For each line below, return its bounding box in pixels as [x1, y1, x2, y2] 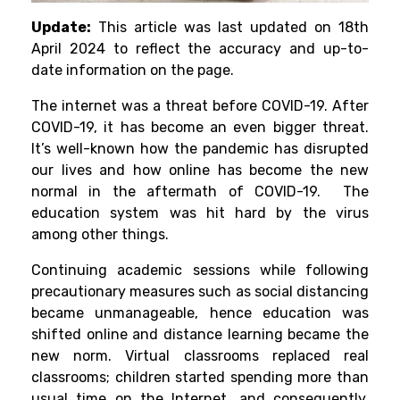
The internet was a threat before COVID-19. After [31, 97, 369, 115]
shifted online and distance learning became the [31, 326, 369, 344]
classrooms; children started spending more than [31, 369, 369, 387]
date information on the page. [31, 62, 234, 79]
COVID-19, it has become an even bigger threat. [31, 119, 369, 137]
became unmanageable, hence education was [31, 304, 369, 322]
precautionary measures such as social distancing [31, 283, 369, 301]
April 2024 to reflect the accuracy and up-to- [31, 40, 369, 58]
